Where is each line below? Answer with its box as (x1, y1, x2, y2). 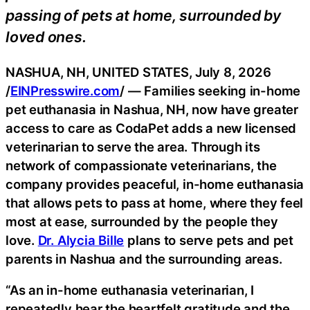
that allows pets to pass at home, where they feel (6, 194, 304, 210)
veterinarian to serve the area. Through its (6, 138, 260, 154)
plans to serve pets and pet (124, 232, 294, 248)
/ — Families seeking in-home (120, 82, 301, 98)
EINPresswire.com (10, 82, 120, 98)
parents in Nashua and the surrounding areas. (6, 250, 282, 266)
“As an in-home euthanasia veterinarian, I (6, 282, 254, 298)
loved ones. (6, 28, 86, 46)
